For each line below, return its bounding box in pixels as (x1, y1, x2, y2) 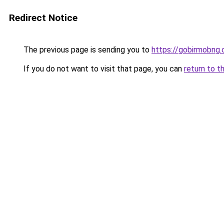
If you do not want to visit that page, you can (21, 64, 184, 73)
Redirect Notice (9, 12, 77, 23)
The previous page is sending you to (21, 45, 151, 54)
